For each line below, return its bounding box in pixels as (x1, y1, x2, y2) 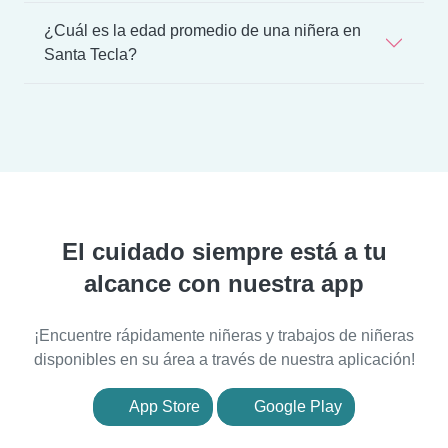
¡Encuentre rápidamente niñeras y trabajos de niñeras (34, 326, 414, 344)
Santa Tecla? (44, 45, 137, 63)
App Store (126, 397, 200, 415)
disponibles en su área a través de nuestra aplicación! (33, 350, 415, 368)
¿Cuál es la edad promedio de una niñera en (44, 21, 361, 39)
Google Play (250, 397, 342, 415)
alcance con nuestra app (84, 269, 364, 297)
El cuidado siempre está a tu (61, 237, 387, 265)
